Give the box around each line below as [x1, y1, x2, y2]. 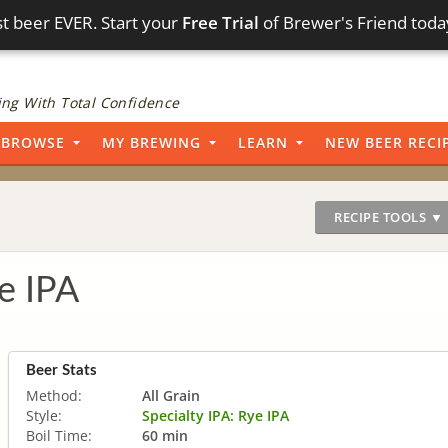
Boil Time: [26, 425, 92, 445]
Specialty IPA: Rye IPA [142, 405, 289, 425]
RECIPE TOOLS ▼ [334, 208, 443, 226]
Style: [26, 405, 62, 425]
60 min [142, 425, 188, 445]
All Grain [142, 385, 200, 405]
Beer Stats [26, 362, 97, 378]
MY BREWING [102, 133, 201, 152]
